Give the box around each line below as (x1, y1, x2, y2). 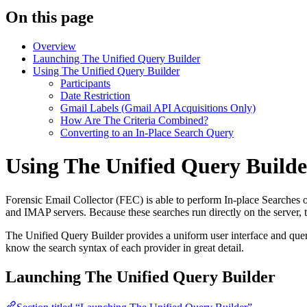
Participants (60, 77, 110, 89)
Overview (33, 40, 76, 52)
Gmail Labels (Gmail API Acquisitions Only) (60, 101, 256, 114)
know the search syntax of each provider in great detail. (5, 241, 244, 254)
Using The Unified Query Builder (33, 64, 180, 77)
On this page (5, 8, 94, 26)
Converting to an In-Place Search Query (60, 126, 234, 138)
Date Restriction (60, 89, 130, 101)
